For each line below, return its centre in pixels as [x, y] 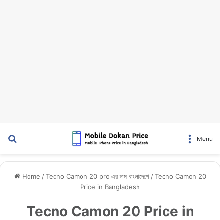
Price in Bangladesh [110, 186]
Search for [37, 138]
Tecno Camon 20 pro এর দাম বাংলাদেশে [97, 176]
